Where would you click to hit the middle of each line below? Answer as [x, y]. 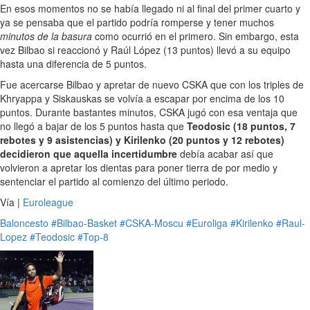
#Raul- [291, 223]
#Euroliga [207, 223]
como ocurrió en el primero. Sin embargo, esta [195, 36]
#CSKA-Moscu [152, 223]
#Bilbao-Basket [84, 223]
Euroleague [48, 202]
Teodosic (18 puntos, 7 [241, 126]
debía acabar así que [225, 154]
